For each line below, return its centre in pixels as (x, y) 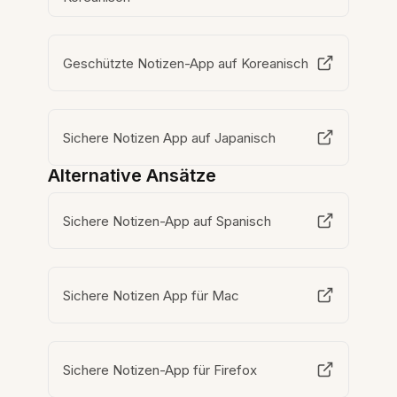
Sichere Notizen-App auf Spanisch (168, 221)
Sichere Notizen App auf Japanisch (170, 137)
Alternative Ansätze (132, 176)
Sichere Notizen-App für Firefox (161, 370)
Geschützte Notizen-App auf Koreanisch (187, 63)
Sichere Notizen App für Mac (152, 295)
